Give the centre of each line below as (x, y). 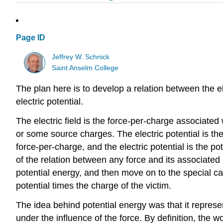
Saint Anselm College (85, 68)
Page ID (31, 38)
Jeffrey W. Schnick (81, 57)
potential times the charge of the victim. (94, 186)
